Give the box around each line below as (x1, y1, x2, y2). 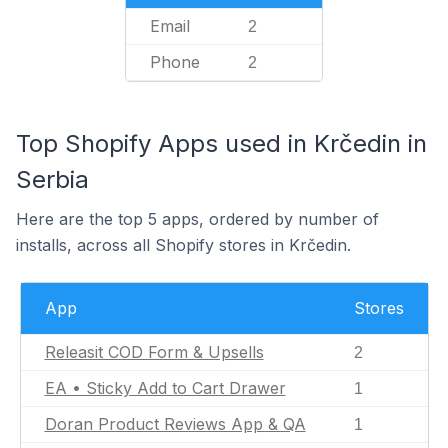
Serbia (16, 165, 89, 194)
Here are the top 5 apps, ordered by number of (16, 209, 379, 229)
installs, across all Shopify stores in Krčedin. (16, 235, 351, 255)
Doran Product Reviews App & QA (44, 414, 306, 434)
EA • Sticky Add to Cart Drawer (44, 378, 286, 398)
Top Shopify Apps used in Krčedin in (16, 129, 427, 158)
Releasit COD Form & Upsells (44, 342, 264, 362)
